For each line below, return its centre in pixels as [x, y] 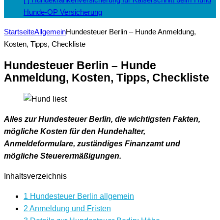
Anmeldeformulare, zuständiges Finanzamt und [92, 144]
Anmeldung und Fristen [69, 209]
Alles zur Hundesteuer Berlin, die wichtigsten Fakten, [102, 119]
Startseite [19, 32]
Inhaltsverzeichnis [35, 176]
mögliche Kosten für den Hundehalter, [75, 132]
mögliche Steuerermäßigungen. [63, 156]
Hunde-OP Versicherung [63, 12]
